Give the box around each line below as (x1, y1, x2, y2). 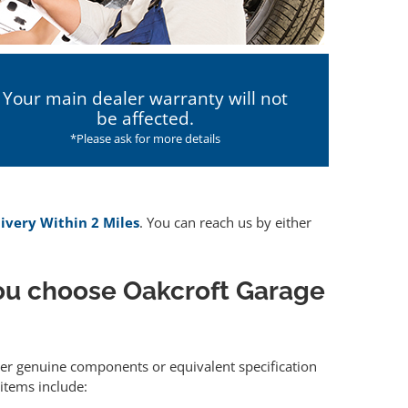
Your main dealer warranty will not (3, 87, 289, 110)
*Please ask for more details (70, 130, 221, 147)
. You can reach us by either (139, 213, 311, 232)
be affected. (97, 107, 195, 130)
